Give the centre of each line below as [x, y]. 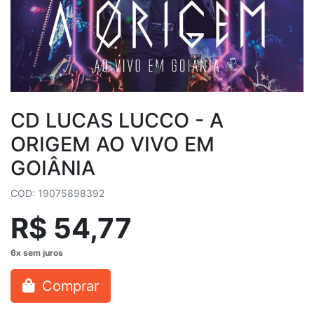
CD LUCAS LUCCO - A [117, 120]
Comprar [68, 286]
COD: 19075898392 [57, 193]
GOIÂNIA [53, 168]
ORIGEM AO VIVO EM [112, 144]
